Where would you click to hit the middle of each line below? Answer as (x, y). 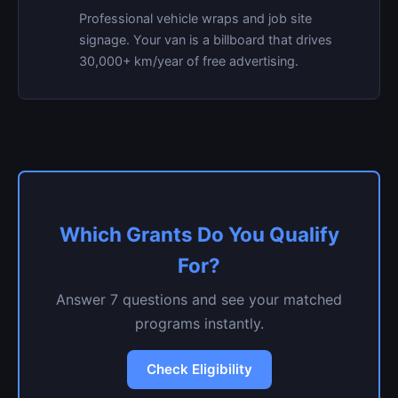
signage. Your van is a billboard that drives (206, 40)
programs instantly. (199, 323)
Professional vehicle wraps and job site (195, 18)
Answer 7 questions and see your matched (199, 299)
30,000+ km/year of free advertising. (189, 61)
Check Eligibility (199, 369)
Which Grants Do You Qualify (199, 234)
